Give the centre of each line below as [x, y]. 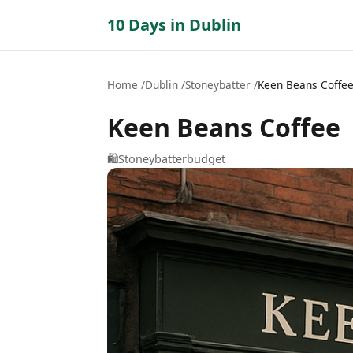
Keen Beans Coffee [224, 127]
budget [206, 159]
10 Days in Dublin [174, 25]
